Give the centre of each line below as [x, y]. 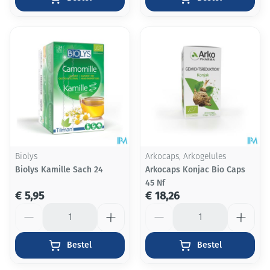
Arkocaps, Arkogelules [186, 157]
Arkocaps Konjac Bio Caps [195, 170]
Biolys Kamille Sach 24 [59, 170]
